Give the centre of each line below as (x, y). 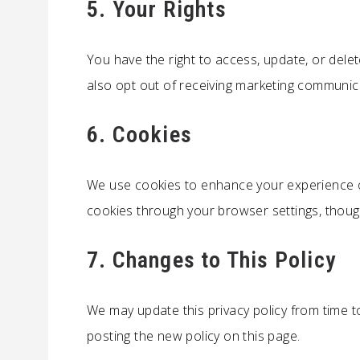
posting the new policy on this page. (194, 336)
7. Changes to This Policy (211, 260)
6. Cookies (139, 135)
